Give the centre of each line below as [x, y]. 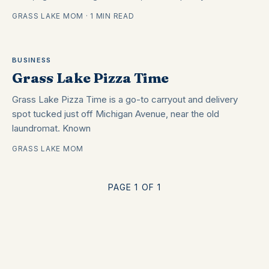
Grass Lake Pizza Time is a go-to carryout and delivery [125, 99]
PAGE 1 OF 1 [134, 187]
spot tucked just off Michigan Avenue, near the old [116, 114]
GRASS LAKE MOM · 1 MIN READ [73, 16]
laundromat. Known [51, 128]
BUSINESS [32, 60]
